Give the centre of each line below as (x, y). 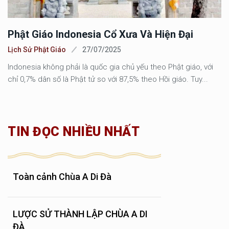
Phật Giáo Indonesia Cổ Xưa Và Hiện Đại (100, 34)
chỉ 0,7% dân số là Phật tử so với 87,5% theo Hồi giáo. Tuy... (108, 79)
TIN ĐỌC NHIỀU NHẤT (74, 132)
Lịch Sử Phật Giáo (37, 50)
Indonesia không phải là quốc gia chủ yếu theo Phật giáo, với (110, 67)
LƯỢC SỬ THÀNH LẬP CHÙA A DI (80, 214)
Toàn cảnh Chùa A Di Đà (62, 177)
